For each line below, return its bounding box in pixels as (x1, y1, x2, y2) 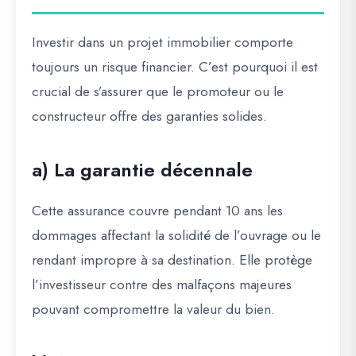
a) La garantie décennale (32, 156, 253, 184)
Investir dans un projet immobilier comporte (32, 32, 293, 53)
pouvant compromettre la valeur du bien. (32, 299, 275, 320)
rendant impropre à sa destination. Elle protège (32, 250, 312, 271)
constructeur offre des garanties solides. (32, 106, 267, 127)
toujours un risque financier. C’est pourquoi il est (32, 56, 318, 78)
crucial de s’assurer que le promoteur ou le (32, 81, 284, 103)
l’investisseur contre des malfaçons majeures (32, 274, 292, 296)
